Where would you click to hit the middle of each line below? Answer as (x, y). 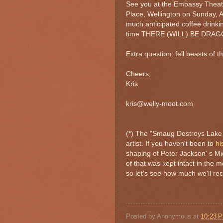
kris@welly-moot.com (160, 104)
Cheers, (138, 74)
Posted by (141, 217)
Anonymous (174, 217)
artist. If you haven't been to (171, 143)
